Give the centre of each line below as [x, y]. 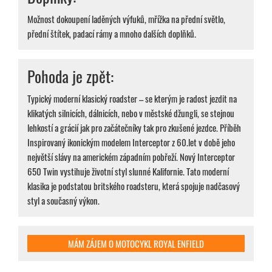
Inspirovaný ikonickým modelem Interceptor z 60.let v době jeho [131, 142]
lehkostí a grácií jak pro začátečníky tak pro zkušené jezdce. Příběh [134, 127]
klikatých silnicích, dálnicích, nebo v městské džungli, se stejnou [131, 113]
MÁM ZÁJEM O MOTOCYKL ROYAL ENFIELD [136, 243]
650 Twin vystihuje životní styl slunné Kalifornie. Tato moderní [128, 171]
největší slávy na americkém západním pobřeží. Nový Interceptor [131, 156]
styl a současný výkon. [63, 200]
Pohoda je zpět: [70, 76]
